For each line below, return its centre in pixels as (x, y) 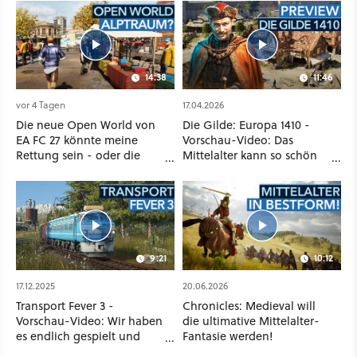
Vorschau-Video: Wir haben (89, 320)
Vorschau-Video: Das (238, 140)
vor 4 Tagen (41, 105)
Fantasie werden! (228, 335)
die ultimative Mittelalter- (251, 320)
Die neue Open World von (86, 125)
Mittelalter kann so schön (250, 155)
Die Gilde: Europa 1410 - (246, 125)
